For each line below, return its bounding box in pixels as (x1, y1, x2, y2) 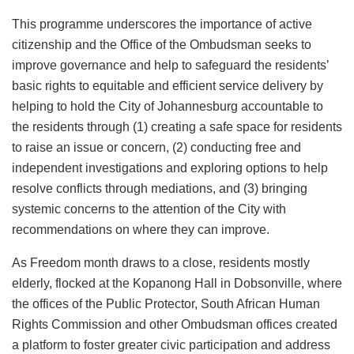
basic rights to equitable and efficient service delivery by (12, 79, 323, 93)
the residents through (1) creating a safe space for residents (12, 120, 342, 134)
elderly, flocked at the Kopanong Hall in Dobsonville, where (12, 277, 342, 291)
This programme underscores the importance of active (12, 17, 312, 32)
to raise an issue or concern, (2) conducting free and (12, 141, 301, 155)
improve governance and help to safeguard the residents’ (12, 58, 329, 73)
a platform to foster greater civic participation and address (12, 338, 330, 352)
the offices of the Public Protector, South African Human (12, 297, 320, 311)
